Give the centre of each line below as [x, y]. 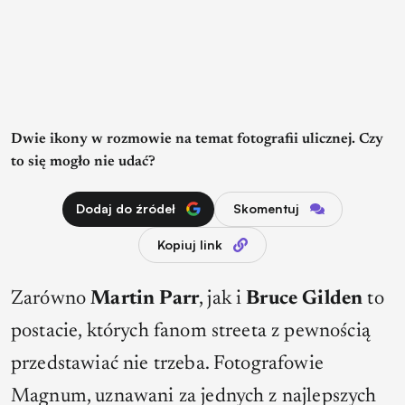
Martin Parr [145, 300]
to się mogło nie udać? [83, 162]
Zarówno [51, 300]
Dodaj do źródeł [126, 209]
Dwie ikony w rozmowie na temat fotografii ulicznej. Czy [197, 140]
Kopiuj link [190, 245]
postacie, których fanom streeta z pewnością [191, 332]
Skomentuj [266, 209]
